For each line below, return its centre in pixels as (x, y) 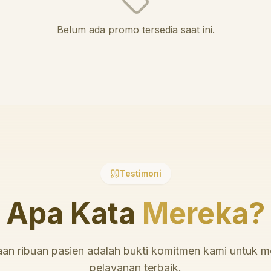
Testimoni (140, 173)
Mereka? (200, 213)
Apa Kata (71, 213)
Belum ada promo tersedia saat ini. (135, 30)
